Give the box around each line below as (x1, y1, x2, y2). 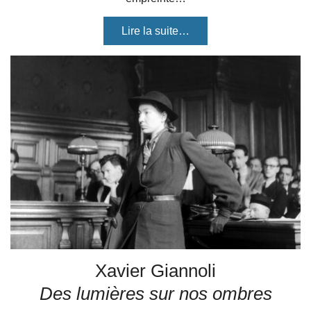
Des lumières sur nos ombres (39, 283, 272, 304)
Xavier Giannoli (95, 260, 216, 281)
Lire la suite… (121, 25, 190, 37)
